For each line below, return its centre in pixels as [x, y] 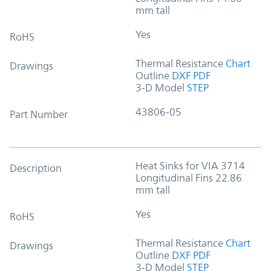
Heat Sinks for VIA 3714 [190, 165]
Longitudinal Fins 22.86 [189, 178]
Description [36, 168]
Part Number [39, 114]
